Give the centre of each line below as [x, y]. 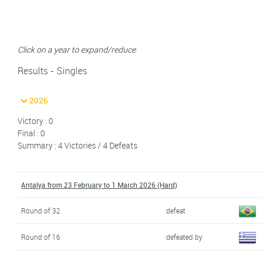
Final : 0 [32, 133]
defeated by [185, 237]
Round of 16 [41, 237]
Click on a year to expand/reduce [77, 50]
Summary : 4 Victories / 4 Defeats [78, 146]
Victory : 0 [36, 121]
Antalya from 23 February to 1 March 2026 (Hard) [99, 185]
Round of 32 [41, 211]
